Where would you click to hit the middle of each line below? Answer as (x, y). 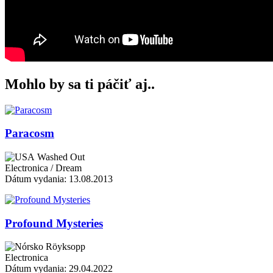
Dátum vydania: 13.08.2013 (59, 179)
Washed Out (60, 157)
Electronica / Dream (43, 168)
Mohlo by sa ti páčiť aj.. (80, 84)
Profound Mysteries (54, 223)
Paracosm (30, 133)
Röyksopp (64, 247)
